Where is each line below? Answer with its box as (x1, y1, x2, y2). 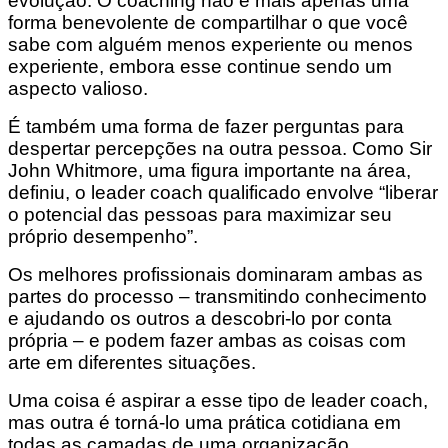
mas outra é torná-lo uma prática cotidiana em (8, 411, 401, 433)
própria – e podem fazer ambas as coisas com (8, 329, 406, 351)
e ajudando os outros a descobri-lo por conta (8, 307, 392, 329)
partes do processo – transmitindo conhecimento (8, 285, 427, 307)
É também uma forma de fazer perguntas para (8, 115, 404, 137)
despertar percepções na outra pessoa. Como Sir (8, 137, 432, 159)
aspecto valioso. (8, 77, 148, 99)
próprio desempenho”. (8, 225, 198, 247)
